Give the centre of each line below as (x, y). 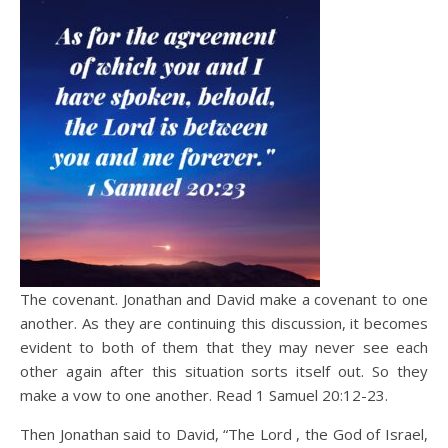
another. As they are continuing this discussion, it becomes (224, 323)
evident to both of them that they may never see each (224, 347)
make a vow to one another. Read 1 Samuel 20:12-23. (204, 395)
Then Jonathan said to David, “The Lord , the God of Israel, (224, 434)
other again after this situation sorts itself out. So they (224, 371)
